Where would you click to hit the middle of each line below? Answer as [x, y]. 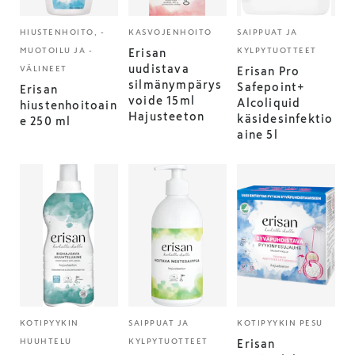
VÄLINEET [43, 69]
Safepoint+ [271, 87]
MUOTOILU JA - [56, 50]
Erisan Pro [269, 71]
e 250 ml [45, 121]
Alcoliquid [269, 103]
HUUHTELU [46, 341]
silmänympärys [176, 85]
